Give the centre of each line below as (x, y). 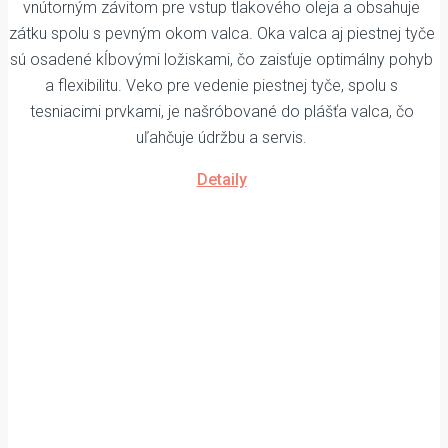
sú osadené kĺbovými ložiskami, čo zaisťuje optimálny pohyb (221, 60)
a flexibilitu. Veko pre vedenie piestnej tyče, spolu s (221, 86)
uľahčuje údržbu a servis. (221, 138)
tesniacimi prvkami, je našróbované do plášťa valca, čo (221, 112)
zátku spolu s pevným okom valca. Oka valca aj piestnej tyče (221, 34)
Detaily (221, 180)
